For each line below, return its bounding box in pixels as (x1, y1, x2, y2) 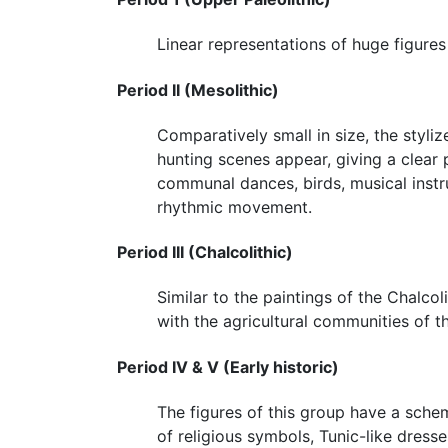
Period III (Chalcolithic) (117, 242, 293, 263)
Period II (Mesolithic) (117, 79, 279, 100)
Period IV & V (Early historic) (117, 356, 339, 377)
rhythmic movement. (157, 196, 312, 217)
